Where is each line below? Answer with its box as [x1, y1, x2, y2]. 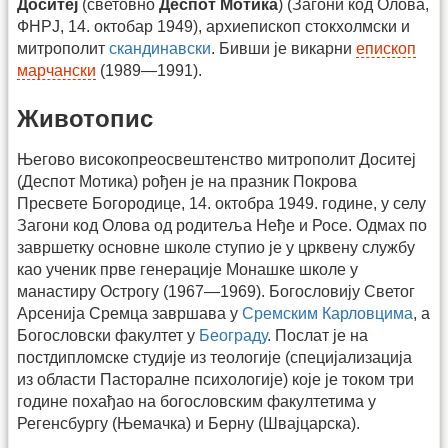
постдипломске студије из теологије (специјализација [17, 348, 412, 366]
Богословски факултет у [17, 326, 199, 344]
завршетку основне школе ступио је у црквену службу [17, 238, 415, 256]
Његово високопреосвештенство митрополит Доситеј [17, 150, 416, 168]
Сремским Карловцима [242, 304, 413, 322]
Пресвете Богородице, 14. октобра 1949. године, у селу [17, 194, 426, 212]
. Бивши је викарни [211, 40, 356, 58]
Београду [199, 326, 267, 344]
